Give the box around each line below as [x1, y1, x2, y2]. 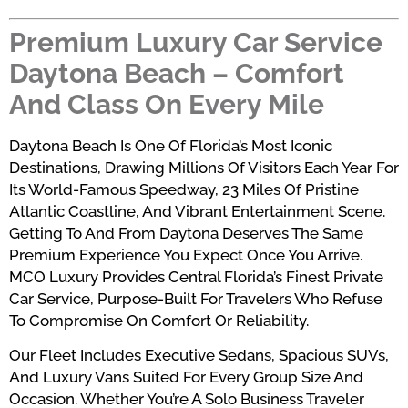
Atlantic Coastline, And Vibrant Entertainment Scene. [9, 201, 385, 220]
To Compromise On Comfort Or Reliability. [9, 311, 309, 330]
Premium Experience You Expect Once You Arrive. [9, 245, 362, 264]
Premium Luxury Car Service [9, 25, 382, 58]
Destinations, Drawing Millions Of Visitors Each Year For [9, 158, 399, 177]
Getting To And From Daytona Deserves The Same [9, 223, 363, 242]
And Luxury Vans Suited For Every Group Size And [9, 368, 363, 387]
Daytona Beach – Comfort [9, 56, 344, 89]
